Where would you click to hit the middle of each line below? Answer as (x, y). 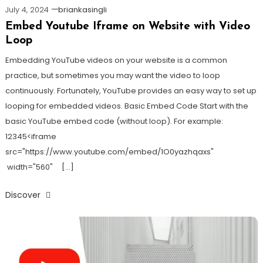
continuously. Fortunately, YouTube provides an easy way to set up (131, 90)
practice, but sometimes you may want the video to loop (112, 75)
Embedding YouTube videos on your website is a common (116, 60)
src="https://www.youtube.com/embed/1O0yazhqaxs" (114, 151)
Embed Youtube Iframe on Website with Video (127, 26)
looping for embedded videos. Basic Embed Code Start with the (127, 106)
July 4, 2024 (27, 9)
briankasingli (82, 9)
